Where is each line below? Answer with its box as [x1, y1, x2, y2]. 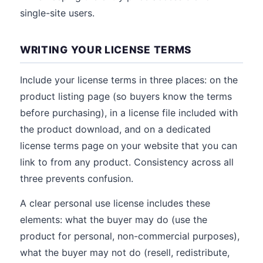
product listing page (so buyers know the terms [20, 90, 232, 102]
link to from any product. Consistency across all [20, 156, 234, 168]
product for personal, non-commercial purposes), [20, 230, 240, 242]
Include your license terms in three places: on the [20, 74, 238, 86]
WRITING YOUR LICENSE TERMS [20, 43, 192, 56]
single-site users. [20, 7, 95, 19]
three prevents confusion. [20, 173, 133, 184]
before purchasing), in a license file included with [20, 107, 238, 119]
